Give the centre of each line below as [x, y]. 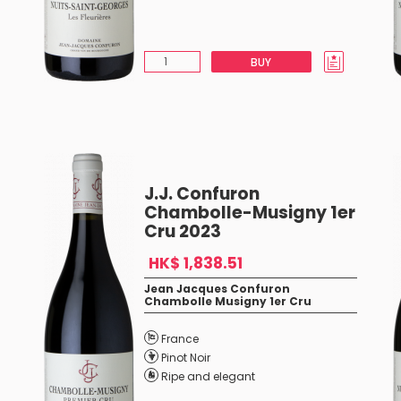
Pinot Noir [185, 358]
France [179, 339]
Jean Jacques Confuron [217, 289]
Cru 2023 [182, 231]
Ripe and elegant [208, 376]
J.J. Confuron [201, 194]
